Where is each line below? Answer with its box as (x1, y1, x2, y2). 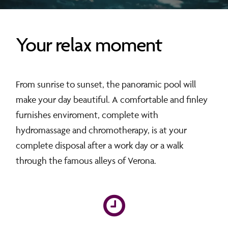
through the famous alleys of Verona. (15, 155, 156, 166)
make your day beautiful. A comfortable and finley (15, 94, 208, 105)
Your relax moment (15, 32, 162, 56)
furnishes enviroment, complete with (15, 109, 158, 120)
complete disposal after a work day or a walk (15, 139, 183, 151)
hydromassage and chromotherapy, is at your (15, 124, 187, 135)
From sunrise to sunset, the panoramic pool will (15, 78, 196, 90)
